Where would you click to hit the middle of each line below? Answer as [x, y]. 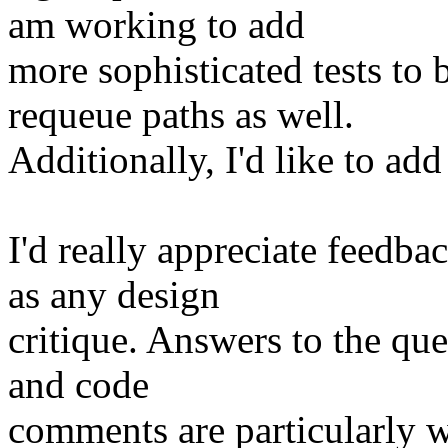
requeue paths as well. [181, 115]
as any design [114, 295]
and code [78, 385]
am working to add [156, 25]
